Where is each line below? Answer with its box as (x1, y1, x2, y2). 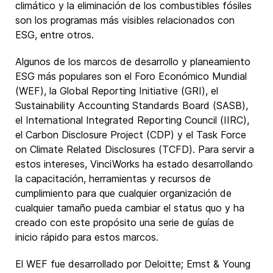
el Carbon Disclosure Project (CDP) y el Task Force (15, 129, 246, 141)
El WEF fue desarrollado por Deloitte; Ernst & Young (15, 258, 250, 270)
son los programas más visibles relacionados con (15, 14, 235, 26)
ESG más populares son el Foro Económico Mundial (15, 70, 247, 82)
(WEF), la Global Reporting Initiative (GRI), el (15, 85, 218, 97)
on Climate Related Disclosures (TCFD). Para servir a (15, 143, 254, 155)
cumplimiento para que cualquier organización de (15, 187, 232, 199)
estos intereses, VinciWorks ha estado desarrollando (15, 158, 253, 170)
